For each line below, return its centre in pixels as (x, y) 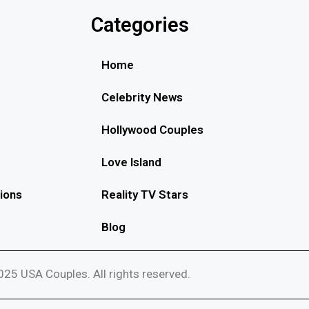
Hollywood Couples (152, 130)
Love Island (131, 162)
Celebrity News (142, 98)
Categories (140, 25)
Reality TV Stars (145, 195)
